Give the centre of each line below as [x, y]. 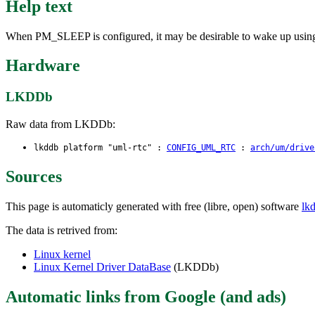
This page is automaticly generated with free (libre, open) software [154, 206]
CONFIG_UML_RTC [201, 148]
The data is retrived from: [62, 230]
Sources [34, 176]
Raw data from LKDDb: [60, 124]
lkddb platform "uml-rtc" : [100, 148]
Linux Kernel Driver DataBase [102, 266]
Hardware [43, 66]
